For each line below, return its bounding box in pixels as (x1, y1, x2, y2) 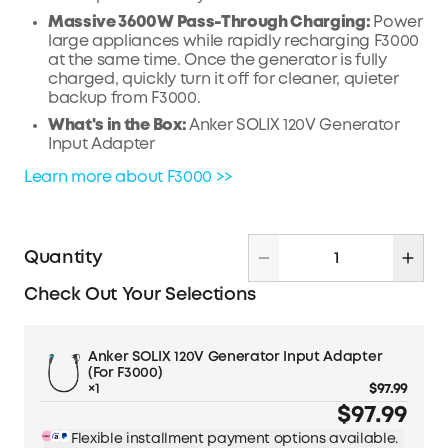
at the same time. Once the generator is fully (48, 53, 387, 69)
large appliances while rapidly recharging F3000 (48, 34, 419, 50)
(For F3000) (88, 367, 163, 380)
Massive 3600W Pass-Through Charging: (48, 15, 374, 31)
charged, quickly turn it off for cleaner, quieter (48, 72, 399, 88)
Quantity (24, 249, 103, 266)
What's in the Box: (48, 118, 189, 134)
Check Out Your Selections (24, 287, 256, 304)
